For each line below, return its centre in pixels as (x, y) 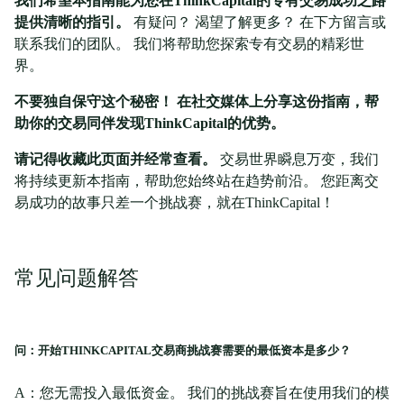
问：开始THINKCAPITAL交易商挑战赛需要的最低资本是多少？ (183, 351)
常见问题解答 (77, 279)
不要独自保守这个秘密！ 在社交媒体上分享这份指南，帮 (197, 102)
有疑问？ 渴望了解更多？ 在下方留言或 (258, 23)
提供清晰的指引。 (72, 23)
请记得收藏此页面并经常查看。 (115, 160)
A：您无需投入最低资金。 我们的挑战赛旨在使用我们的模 (202, 393)
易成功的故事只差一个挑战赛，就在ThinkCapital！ (174, 203)
